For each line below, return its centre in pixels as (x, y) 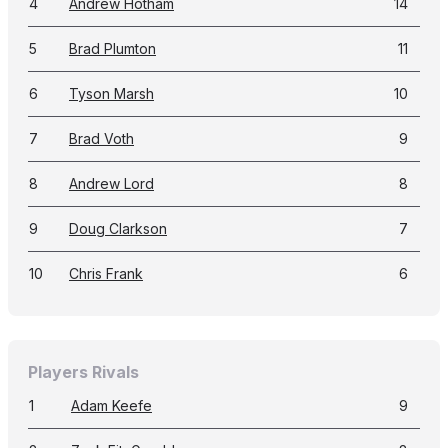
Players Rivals (83, 372)
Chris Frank (106, 273)
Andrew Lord (111, 183)
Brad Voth (101, 138)
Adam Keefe (111, 405)
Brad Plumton (112, 48)
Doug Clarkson (118, 228)
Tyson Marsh (111, 93)
